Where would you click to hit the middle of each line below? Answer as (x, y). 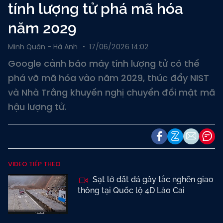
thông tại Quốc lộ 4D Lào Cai (131, 190)
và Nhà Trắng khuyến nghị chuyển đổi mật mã (111, 92)
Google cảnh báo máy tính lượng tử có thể (104, 63)
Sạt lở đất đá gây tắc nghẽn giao (152, 179)
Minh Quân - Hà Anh (43, 47)
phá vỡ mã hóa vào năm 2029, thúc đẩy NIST (109, 78)
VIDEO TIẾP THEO (34, 164)
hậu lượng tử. (37, 107)
